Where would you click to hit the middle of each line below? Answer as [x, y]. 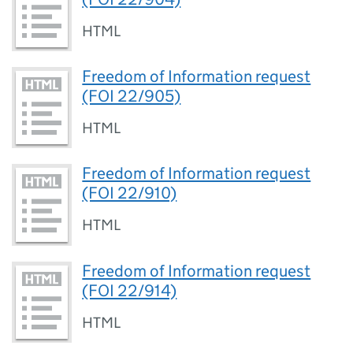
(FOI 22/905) [132, 96]
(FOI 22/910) [130, 193]
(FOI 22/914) [130, 290]
